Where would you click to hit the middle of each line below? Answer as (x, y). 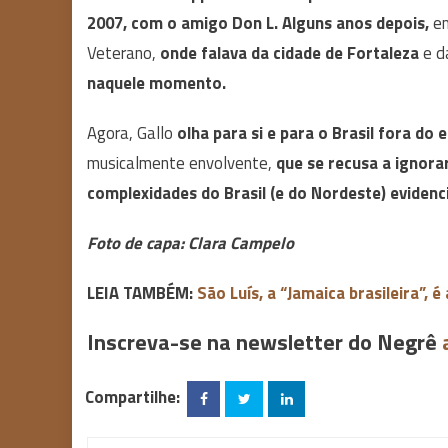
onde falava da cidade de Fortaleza (289, 53)
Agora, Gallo (132, 133)
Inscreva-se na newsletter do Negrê (264, 342)
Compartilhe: (132, 396)
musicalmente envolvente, (181, 163)
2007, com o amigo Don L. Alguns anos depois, (258, 23)
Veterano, (123, 53)
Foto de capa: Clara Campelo (190, 243)
